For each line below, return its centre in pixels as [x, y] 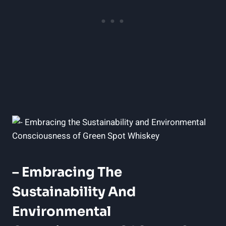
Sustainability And [74, 192]
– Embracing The [67, 172]
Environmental [62, 211]
